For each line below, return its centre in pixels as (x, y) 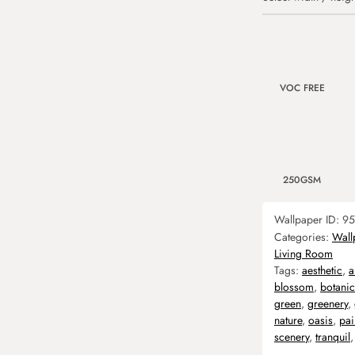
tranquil (333, 337)
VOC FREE (302, 88)
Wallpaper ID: (308, 219)
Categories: (303, 237)
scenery (292, 337)
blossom (294, 287)
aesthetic (322, 270)
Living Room (303, 254)
